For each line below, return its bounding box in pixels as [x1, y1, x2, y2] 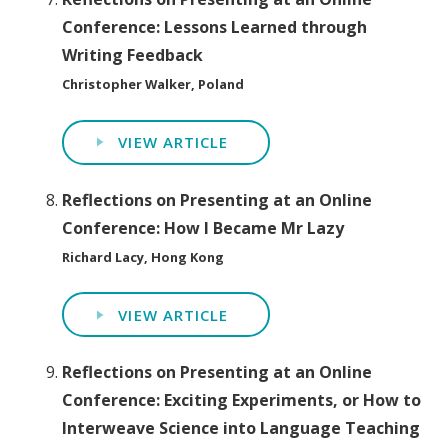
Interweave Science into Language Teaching [62, 417, 421, 440]
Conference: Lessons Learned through [62, 16, 368, 39]
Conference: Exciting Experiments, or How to [62, 389, 422, 412]
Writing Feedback [62, 44, 204, 67]
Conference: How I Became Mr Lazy [62, 216, 345, 239]
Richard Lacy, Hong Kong [62, 247, 225, 266]
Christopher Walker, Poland [62, 75, 245, 94]
